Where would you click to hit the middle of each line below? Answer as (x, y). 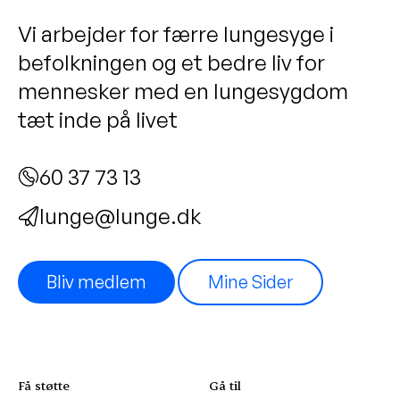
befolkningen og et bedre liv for (171, 62)
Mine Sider (250, 281)
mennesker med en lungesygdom (183, 91)
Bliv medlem (96, 281)
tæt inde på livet (98, 119)
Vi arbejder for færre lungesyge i (176, 33)
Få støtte (44, 385)
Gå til (225, 385)
